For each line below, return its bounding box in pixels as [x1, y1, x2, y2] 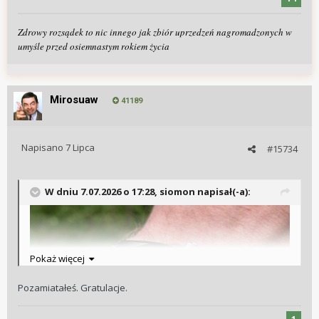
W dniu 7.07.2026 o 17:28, [45, 185, 159, 198]
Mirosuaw [50, 93, 98, 107]
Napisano [21, 141, 66, 155]
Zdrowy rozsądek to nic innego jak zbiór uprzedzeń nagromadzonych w [18, 26, 292, 39]
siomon [159, 185, 195, 198]
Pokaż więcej [30, 252, 89, 266]
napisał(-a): [195, 185, 251, 198]
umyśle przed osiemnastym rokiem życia [18, 40, 169, 53]
